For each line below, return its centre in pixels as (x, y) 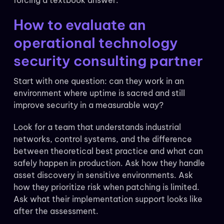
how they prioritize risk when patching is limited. (106, 187)
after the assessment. (56, 211)
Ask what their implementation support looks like (108, 199)
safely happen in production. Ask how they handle (109, 163)
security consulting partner (108, 61)
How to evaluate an (79, 25)
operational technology (95, 43)
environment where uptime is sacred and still (99, 93)
